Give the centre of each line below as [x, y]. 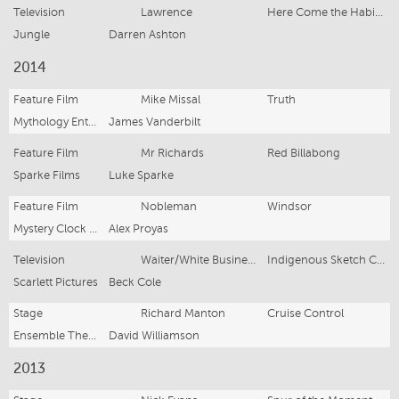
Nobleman [168, 206]
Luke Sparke [141, 175]
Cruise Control [306, 313]
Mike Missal [170, 99]
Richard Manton [183, 313]
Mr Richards [172, 153]
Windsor [290, 206]
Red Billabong [304, 153]
